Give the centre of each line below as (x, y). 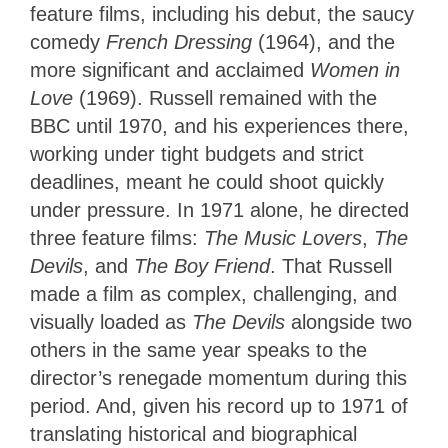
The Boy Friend (202, 266)
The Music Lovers (283, 238)
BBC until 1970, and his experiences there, (219, 126)
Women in (355, 70)
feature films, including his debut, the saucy (222, 14)
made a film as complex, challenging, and (213, 294)
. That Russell (331, 266)
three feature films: (117, 238)
